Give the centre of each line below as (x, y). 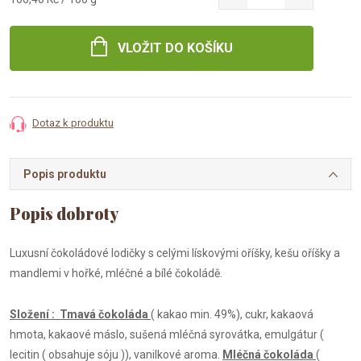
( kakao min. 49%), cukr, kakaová (232, 314)
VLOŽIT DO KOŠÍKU (175, 48)
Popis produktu (65, 174)
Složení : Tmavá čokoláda (79, 314)
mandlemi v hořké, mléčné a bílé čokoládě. (116, 273)
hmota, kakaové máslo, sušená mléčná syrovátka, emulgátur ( (167, 334)
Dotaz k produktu (73, 123)
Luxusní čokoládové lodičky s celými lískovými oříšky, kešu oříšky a (175, 253)
